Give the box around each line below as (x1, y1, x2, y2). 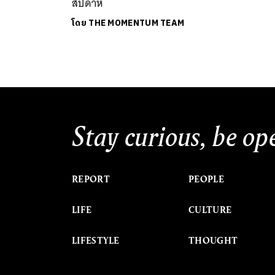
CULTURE (188, 203, 232, 216)
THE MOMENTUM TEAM (88, 15, 185, 30)
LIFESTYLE (72, 234, 120, 247)
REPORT (72, 172, 110, 185)
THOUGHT (188, 234, 238, 247)
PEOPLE (188, 172, 224, 185)
